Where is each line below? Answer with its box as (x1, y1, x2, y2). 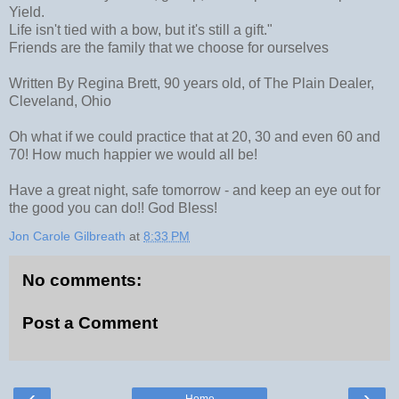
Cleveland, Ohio (9, 94, 111, 110)
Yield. (9, 4, 45, 20)
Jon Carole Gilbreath (9, 229, 126, 244)
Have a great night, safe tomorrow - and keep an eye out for (9, 183, 380, 199)
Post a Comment (22, 313, 158, 333)
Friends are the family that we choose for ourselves (9, 40, 329, 56)
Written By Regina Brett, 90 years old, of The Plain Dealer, (9, 76, 374, 92)
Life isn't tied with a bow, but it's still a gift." (9, 22, 273, 38)
